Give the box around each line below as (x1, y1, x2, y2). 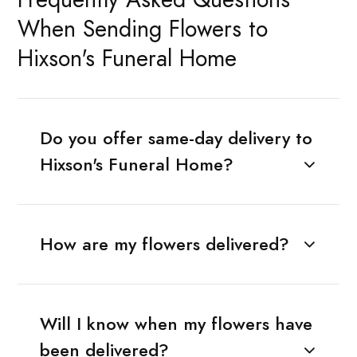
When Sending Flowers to (18, 14, 268, 45)
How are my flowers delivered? (39, 231, 289, 257)
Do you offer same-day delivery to (39, 125, 312, 151)
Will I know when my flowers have (39, 311, 312, 336)
